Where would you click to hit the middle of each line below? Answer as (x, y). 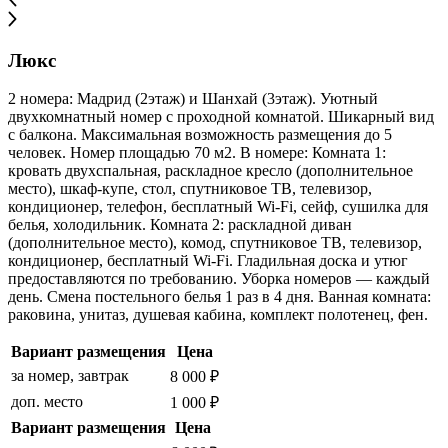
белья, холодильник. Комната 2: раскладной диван (180, 225)
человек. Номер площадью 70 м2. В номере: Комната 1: (197, 153)
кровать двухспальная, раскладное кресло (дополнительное (210, 171)
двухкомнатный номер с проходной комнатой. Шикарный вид (221, 117)
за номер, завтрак (70, 376)
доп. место (47, 402)
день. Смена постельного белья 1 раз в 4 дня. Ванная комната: (219, 297)
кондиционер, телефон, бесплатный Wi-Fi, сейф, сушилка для (218, 207)
